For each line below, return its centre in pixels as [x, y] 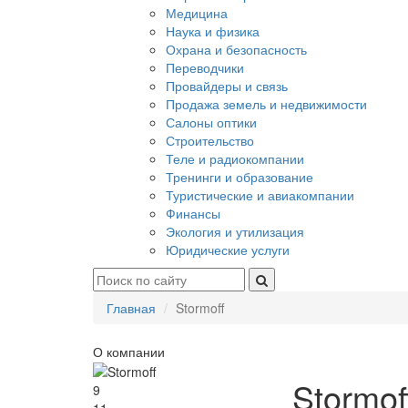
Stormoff [200, 308]
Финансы [193, 213]
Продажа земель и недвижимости [266, 104]
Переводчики [205, 67]
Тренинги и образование [240, 177]
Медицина [197, 13]
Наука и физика [213, 31]
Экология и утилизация [235, 231]
